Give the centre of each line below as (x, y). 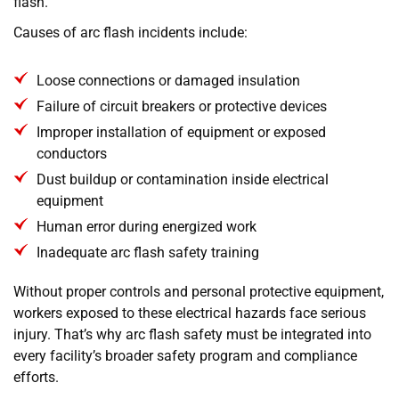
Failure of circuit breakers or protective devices (182, 106)
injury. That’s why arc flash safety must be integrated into (192, 334)
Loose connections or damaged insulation (169, 80)
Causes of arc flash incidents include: (130, 32)
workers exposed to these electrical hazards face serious (190, 313)
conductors (72, 153)
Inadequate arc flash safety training (148, 252)
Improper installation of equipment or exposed (182, 132)
